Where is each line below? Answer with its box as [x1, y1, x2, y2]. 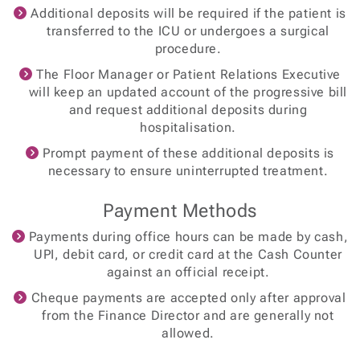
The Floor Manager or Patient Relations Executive [32, 67, 341, 82]
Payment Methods [103, 199, 257, 222]
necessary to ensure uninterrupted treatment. [47, 163, 329, 178]
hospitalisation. [140, 120, 236, 135]
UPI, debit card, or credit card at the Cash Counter [34, 247, 342, 262]
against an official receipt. [106, 264, 270, 280]
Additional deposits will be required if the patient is [27, 6, 346, 21]
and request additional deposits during [68, 102, 308, 117]
